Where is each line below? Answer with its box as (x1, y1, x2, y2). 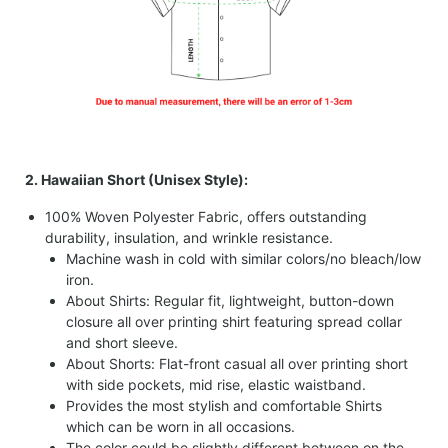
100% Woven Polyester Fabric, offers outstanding (45, 208, 367, 226)
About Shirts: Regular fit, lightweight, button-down (66, 292, 394, 310)
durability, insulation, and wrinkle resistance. (45, 229, 333, 247)
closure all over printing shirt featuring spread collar (66, 313, 402, 331)
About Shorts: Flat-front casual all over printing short (66, 355, 408, 373)
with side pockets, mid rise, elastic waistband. (66, 376, 366, 394)
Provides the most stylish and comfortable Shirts (66, 397, 382, 415)
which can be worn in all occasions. (66, 418, 295, 436)
